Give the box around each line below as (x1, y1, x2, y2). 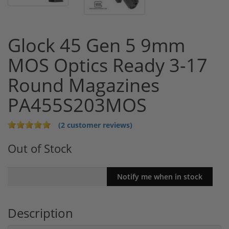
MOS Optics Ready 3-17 (8, 53, 208, 78)
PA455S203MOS (8, 93, 147, 118)
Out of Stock (8, 141, 72, 157)
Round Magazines (8, 73, 159, 98)
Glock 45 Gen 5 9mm (8, 33, 185, 58)
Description (8, 204, 73, 222)
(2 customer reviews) (58, 120, 132, 130)
